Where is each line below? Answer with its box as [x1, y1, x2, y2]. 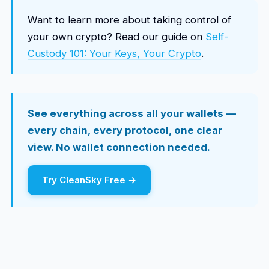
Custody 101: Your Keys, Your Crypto [27, 47, 201, 59]
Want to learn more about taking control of [27, 14, 231, 26]
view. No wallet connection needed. [27, 141, 210, 153]
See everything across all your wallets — [27, 107, 236, 119]
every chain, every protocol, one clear [27, 124, 222, 136]
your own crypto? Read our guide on [27, 31, 205, 43]
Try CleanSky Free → [41, 174, 136, 186]
